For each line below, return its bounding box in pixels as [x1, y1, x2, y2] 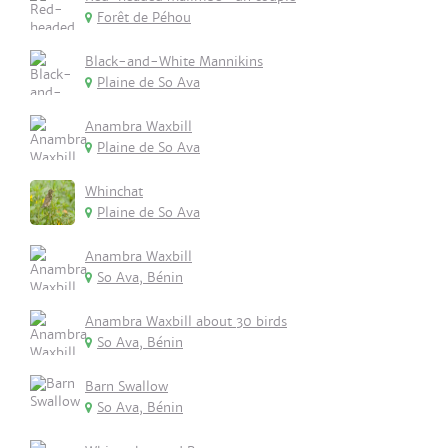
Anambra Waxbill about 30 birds [85, 313, 287, 330]
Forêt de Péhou [97, 9, 191, 26]
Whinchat [85, 183, 143, 200]
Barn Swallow [85, 378, 168, 395]
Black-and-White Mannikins [85, 53, 263, 70]
